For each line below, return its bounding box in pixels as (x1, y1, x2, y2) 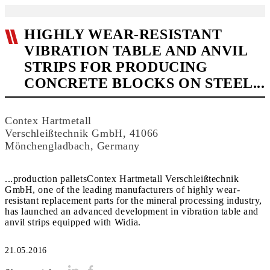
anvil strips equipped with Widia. (5, 217, 142, 227)
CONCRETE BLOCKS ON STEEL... (24, 75, 265, 91)
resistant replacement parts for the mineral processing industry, (5, 195, 262, 206)
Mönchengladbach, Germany (5, 140, 140, 152)
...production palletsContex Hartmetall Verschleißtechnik (5, 174, 239, 184)
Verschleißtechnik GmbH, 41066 (5, 127, 159, 139)
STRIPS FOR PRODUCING (24, 59, 208, 75)
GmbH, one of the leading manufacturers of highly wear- (5, 184, 240, 195)
